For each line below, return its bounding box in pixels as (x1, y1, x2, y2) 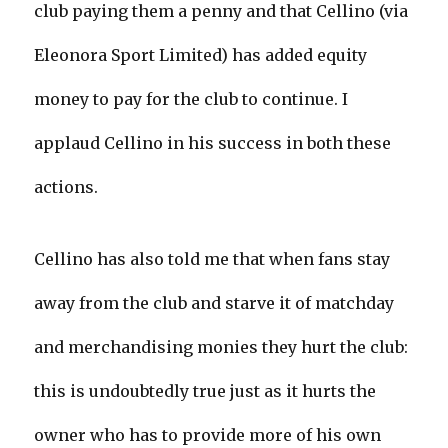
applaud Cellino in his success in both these (34, 133, 392, 154)
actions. (34, 177, 99, 198)
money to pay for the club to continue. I (34, 89, 349, 110)
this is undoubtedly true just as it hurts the (34, 381, 377, 402)
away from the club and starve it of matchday (34, 293, 395, 314)
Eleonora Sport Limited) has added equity (34, 45, 368, 66)
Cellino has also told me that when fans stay (34, 249, 391, 270)
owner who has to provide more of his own (34, 425, 382, 446)
